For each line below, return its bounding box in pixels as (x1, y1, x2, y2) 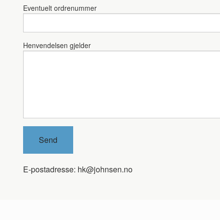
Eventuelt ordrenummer (23, 3, 97, 13)
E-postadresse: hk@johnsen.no (23, 164, 133, 175)
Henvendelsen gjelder (23, 40, 91, 51)
